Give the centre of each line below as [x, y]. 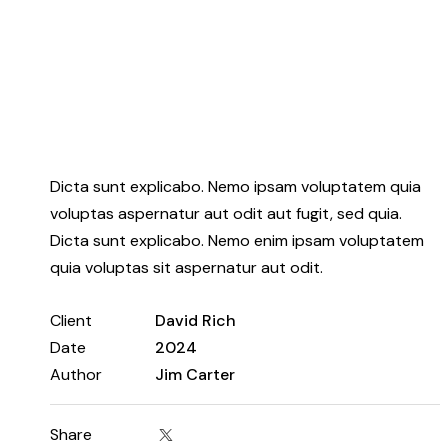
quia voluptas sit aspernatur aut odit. [186, 268]
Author [75, 374]
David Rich [196, 320]
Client [70, 320]
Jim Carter [195, 374]
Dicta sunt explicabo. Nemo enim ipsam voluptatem [236, 241]
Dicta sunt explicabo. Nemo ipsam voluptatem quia [235, 187]
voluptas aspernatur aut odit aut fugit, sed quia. [225, 214]
